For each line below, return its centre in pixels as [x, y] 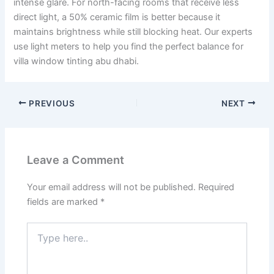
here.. [38, 240]
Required [217, 187]
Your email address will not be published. [112, 187]
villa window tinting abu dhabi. [76, 61]
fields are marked [64, 202]
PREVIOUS [51, 103]
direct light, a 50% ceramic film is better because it [117, 17]
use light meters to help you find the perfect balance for [129, 47]
